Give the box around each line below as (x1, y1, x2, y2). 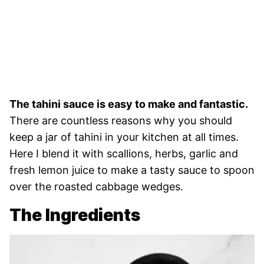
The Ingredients (9, 204, 140, 225)
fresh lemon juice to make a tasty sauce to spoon (9, 163, 255, 176)
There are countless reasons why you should (9, 114, 232, 127)
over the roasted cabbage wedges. (9, 180, 183, 193)
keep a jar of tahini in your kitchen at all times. (9, 130, 239, 143)
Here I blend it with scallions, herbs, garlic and (9, 147, 238, 160)
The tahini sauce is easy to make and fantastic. (9, 97, 247, 110)
